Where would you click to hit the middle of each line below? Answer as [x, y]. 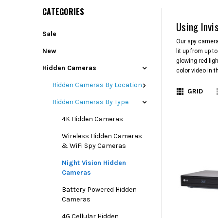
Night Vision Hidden [94, 163]
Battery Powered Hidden [99, 190]
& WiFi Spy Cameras [94, 146]
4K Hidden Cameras [92, 119]
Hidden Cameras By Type [90, 102]
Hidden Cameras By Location [97, 85]
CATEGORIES [64, 12]
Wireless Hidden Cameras [102, 136]
